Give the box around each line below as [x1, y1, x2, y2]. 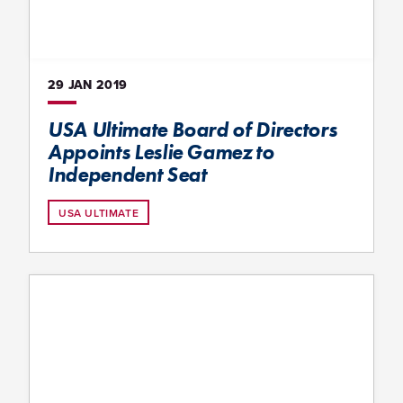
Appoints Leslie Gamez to [48, 139, 274, 165]
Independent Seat [48, 161, 207, 187]
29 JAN [48, 75, 93, 94]
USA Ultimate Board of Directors [48, 116, 337, 142]
